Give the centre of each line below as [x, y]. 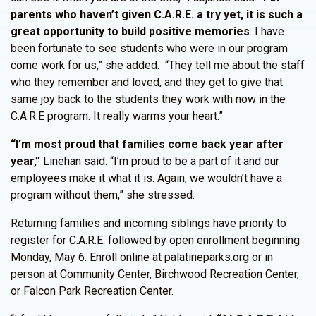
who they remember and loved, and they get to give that [147, 82]
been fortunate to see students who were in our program [149, 48]
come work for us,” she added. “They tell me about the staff [158, 65]
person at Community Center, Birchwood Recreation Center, [155, 274]
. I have [267, 31]
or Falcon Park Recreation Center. [92, 291]
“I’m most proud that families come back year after [147, 144]
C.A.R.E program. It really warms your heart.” [117, 116]
